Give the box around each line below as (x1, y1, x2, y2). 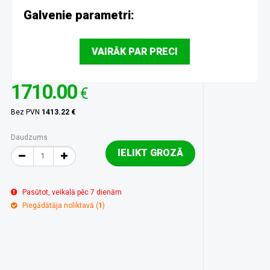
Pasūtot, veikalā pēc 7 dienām (22, 188, 122, 196)
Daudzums (10, 133, 48, 142)
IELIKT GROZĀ (117, 147, 183, 159)
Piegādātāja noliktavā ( (22, 201, 98, 210)
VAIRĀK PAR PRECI (92, 46, 178, 57)
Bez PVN (10, 108, 42, 116)
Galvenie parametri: (23, 8, 134, 22)
